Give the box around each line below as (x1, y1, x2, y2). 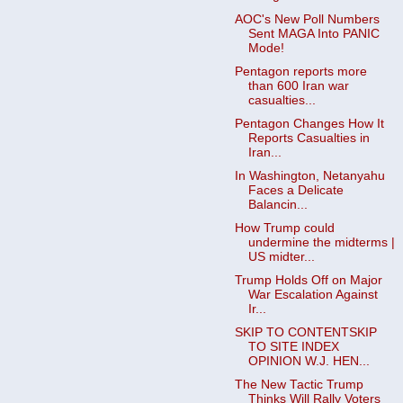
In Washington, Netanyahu (234, 168, 385, 183)
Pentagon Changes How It (234, 116, 384, 130)
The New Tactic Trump (234, 378, 363, 392)
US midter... (247, 250, 315, 264)
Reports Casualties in (247, 130, 370, 145)
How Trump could (234, 221, 335, 235)
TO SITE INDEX (247, 340, 339, 354)
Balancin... (247, 197, 308, 211)
